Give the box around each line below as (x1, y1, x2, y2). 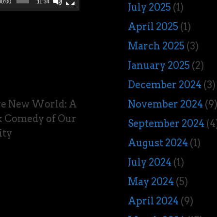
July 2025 (128, 1, 171, 13)
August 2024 (128, 137, 188, 149)
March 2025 (128, 40, 185, 52)
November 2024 (128, 98, 203, 110)
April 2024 (128, 195, 179, 207)
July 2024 (128, 156, 172, 168)
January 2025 (128, 60, 190, 71)
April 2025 (128, 21, 179, 32)
